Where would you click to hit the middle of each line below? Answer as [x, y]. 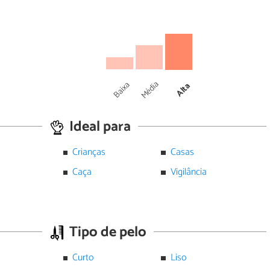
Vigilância [188, 172]
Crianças [89, 152]
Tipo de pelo [107, 233]
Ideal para [99, 127]
